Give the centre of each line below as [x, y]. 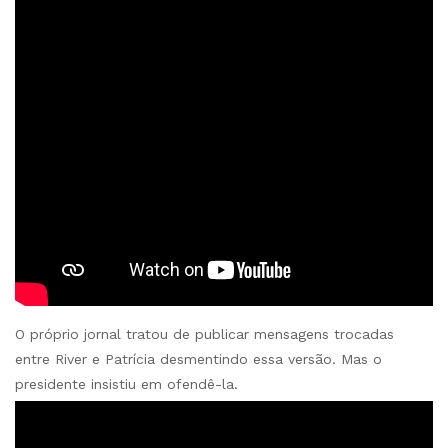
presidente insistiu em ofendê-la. [126, 384]
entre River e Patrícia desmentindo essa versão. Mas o [198, 359]
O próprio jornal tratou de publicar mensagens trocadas [204, 334]
